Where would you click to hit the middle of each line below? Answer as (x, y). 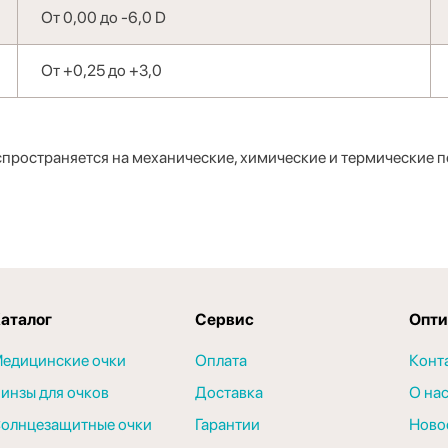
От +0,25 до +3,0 (101, 70)
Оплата (221, 360)
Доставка (229, 392)
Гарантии (227, 424)
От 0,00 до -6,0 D (102, 17)
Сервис (224, 319)
